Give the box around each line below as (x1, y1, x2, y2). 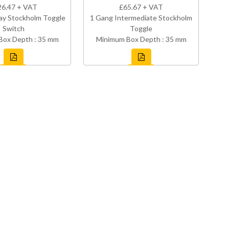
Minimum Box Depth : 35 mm (96, 35, 187, 44)
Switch (2, 24, 25, 33)
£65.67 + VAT (119, 3, 163, 12)
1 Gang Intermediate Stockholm (90, 13, 192, 22)
